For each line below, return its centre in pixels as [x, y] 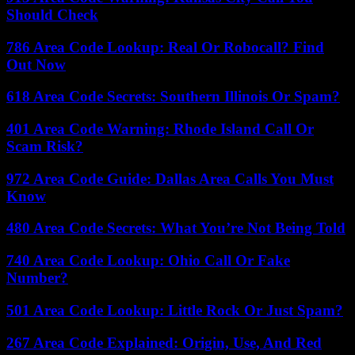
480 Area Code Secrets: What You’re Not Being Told [176, 228]
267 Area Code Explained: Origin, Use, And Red [164, 342]
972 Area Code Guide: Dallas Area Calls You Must [170, 178]
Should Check [52, 14]
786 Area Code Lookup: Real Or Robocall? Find [165, 47]
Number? [37, 278]
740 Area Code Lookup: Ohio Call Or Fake [148, 261]
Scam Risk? [45, 146]
